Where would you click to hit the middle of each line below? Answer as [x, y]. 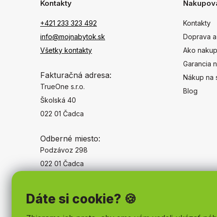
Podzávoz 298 [64, 150]
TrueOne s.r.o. [62, 87]
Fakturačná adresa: [76, 75]
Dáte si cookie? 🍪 [81, 199]
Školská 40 [58, 100]
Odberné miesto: [70, 139]
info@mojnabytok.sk [73, 37]
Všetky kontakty [66, 50]
